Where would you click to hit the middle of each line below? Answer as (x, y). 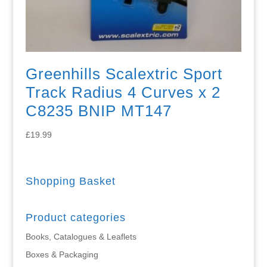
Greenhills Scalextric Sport (124, 74)
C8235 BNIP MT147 (98, 111)
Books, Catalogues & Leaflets (81, 236)
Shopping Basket (70, 181)
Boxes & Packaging (62, 254)
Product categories (75, 217)
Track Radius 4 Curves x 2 (123, 93)
